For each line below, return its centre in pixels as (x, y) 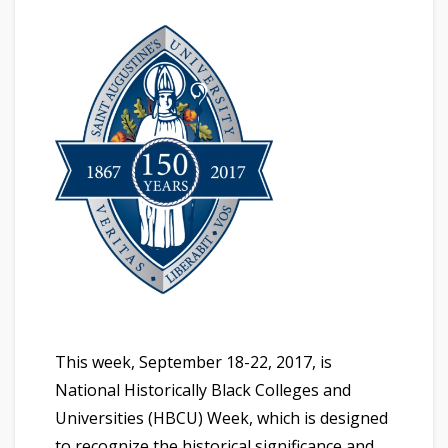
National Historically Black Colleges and (203, 389)
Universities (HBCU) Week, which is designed (221, 417)
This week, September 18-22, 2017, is (193, 361)
